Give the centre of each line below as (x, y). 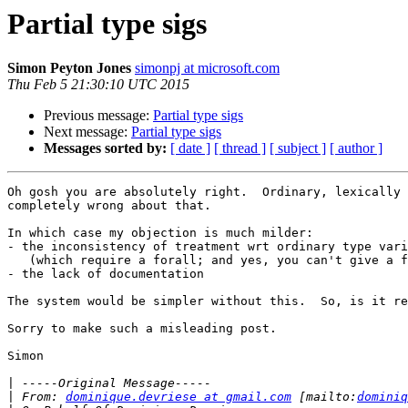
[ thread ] (240, 148)
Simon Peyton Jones (69, 68)
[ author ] (356, 148)
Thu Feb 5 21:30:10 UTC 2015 (98, 85)
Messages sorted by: (105, 148)
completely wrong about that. (109, 206)
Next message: (87, 132)
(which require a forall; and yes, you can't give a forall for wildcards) (18, 260)
